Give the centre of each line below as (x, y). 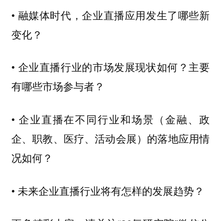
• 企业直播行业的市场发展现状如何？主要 (110, 67)
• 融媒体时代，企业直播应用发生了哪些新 (110, 15)
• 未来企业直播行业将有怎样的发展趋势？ (108, 190)
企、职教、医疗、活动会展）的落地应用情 (110, 138)
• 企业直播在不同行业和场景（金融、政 (110, 119)
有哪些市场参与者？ (58, 86)
